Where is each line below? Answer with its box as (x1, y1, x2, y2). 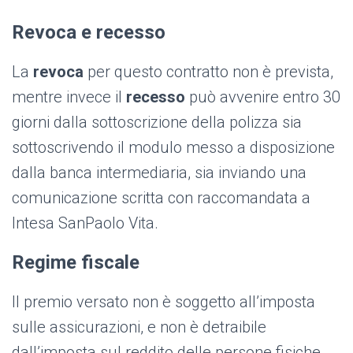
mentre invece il (12, 87, 126, 107)
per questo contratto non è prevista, (84, 62, 333, 82)
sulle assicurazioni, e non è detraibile (12, 318, 266, 337)
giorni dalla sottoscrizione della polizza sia (12, 113, 302, 132)
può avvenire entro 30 (185, 87, 340, 107)
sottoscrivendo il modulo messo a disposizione (12, 138, 335, 158)
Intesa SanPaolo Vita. (12, 214, 158, 233)
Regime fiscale (12, 251, 139, 274)
